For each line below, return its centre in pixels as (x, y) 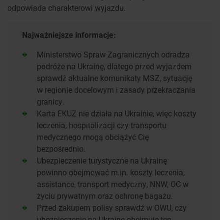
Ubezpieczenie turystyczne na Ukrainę (102, 161)
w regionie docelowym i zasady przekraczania (116, 90)
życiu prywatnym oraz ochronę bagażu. (105, 196)
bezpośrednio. (61, 149)
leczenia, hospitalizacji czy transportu (102, 125)
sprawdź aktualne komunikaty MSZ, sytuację (114, 78)
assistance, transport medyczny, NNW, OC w (113, 184)
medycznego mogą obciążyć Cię (93, 137)
